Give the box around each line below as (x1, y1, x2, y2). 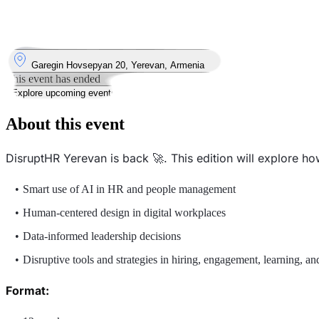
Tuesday (6, 10, 43, 23)
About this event (6, 114, 125, 133)
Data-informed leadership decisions (22, 229, 181, 242)
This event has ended (6, 72, 100, 85)
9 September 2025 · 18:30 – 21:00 (6, 23, 159, 36)
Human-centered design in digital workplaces (22, 206, 226, 219)
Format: (6, 283, 49, 298)
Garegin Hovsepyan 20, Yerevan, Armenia (31, 59, 204, 70)
